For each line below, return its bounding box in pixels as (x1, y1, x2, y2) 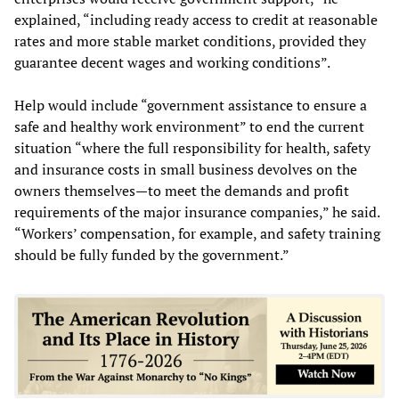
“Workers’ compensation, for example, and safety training (14, 223, 380, 243)
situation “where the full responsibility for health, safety (14, 137, 370, 158)
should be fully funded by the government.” (14, 244, 289, 265)
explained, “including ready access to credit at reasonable (14, 9, 378, 29)
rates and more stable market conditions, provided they (14, 30, 366, 51)
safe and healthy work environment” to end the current (14, 116, 364, 136)
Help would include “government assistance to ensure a (14, 94, 367, 115)
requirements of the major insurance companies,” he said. (14, 201, 379, 222)
